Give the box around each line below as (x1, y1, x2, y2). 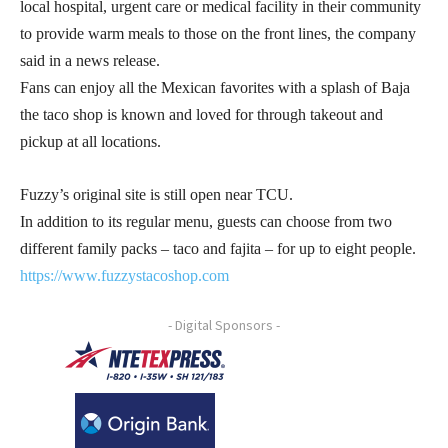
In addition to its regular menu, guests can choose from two (20, 212, 392, 230)
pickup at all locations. (20, 132, 161, 150)
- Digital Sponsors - (168, 315, 280, 334)
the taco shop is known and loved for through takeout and (20, 105, 383, 123)
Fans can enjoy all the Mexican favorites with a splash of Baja (20, 78, 410, 96)
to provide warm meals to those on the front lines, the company (20, 24, 416, 42)
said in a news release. (20, 51, 160, 69)
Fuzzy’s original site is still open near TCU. (20, 185, 293, 203)
